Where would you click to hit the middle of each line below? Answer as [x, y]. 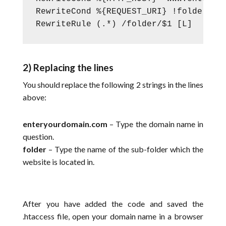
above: [35, 97]
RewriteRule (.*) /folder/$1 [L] [114, 24]
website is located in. [59, 162]
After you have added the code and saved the [113, 204]
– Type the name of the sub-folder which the [126, 149]
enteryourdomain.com [66, 124]
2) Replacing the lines [68, 68]
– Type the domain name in [157, 124]
